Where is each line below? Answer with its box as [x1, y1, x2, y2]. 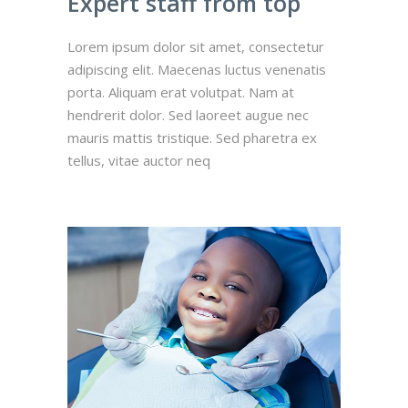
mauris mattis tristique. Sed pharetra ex [67, 128, 317, 148]
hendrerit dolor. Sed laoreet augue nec [67, 106, 309, 125]
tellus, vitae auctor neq [67, 151, 210, 170]
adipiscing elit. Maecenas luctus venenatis [67, 60, 326, 79]
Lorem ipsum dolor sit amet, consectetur [67, 37, 324, 56]
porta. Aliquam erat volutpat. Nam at [67, 83, 294, 102]
